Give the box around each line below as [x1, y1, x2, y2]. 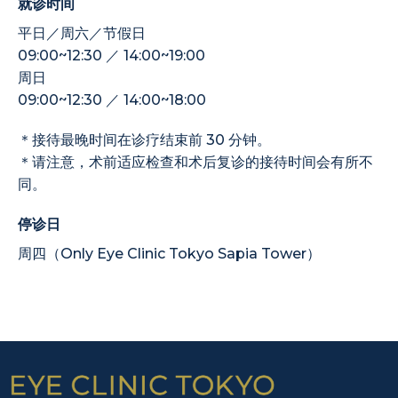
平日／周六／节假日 [18, 25, 146, 42]
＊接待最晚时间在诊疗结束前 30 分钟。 [18, 131, 271, 148]
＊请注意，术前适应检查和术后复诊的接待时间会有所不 [18, 154, 373, 171]
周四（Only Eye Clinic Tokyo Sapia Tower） [18, 245, 321, 262]
